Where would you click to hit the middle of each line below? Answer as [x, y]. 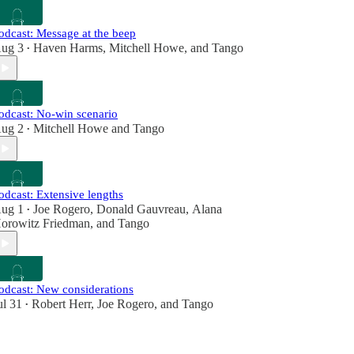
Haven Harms [68, 48]
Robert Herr [61, 304]
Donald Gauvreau [141, 209]
